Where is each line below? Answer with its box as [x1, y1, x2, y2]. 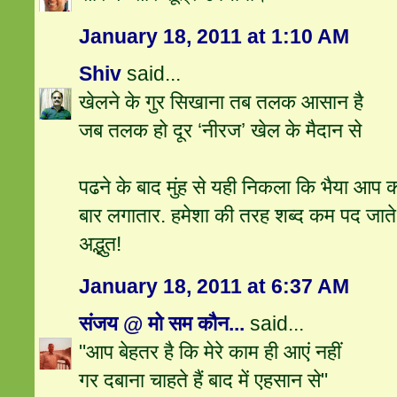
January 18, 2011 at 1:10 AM [79, 25, 350, 49]
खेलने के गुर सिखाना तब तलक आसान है [79, 90, 364, 114]
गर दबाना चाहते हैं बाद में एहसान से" [79, 369, 329, 393]
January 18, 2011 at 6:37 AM [79, 275, 350, 299]
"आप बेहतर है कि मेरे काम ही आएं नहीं [79, 340, 342, 364]
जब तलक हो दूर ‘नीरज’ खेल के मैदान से [79, 119, 362, 143]
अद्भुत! [79, 232, 122, 256]
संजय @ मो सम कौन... [79, 312, 245, 336]
